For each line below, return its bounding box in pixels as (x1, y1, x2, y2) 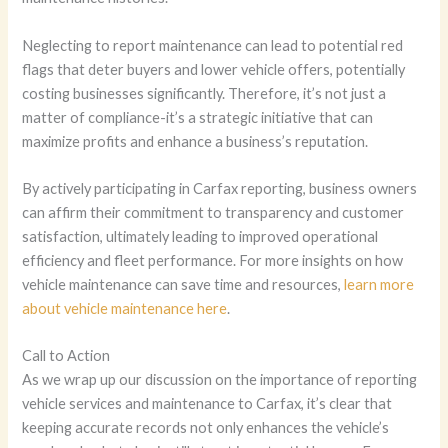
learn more (344, 276, 415, 294)
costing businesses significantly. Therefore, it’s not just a (22, 84, 387, 102)
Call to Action (22, 347, 111, 365)
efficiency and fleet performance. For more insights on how (22, 252, 404, 270)
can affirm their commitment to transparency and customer (22, 204, 405, 222)
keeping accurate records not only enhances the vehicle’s (22, 419, 390, 437)
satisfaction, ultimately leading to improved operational (22, 228, 379, 246)
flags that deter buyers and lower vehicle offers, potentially (22, 60, 406, 78)
